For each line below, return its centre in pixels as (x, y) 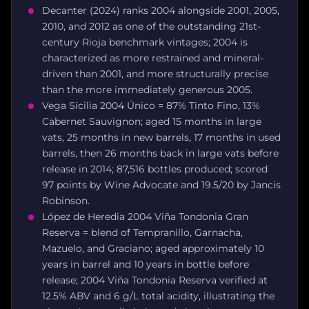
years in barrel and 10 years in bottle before (146, 265)
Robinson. (66, 201)
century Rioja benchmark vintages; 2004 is (145, 42)
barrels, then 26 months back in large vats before (160, 153)
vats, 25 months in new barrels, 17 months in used (161, 138)
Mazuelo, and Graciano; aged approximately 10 (153, 249)
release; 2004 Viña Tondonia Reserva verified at (155, 280)
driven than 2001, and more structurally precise (155, 74)
